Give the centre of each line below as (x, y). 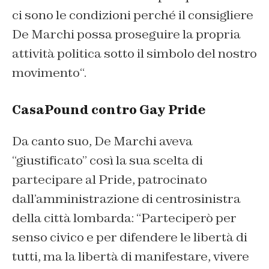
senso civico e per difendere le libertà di (130, 237)
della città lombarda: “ (77, 218)
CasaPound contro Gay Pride (109, 110)
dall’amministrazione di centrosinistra (126, 199)
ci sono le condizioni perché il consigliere (133, 15)
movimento (46, 73)
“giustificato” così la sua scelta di (107, 161)
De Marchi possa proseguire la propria (126, 35)
